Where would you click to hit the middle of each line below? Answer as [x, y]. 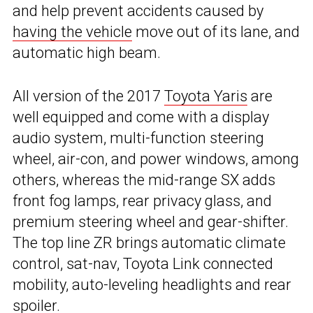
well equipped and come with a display [141, 117]
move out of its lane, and [216, 32]
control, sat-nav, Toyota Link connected [143, 264]
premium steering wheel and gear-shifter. [151, 222]
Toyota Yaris [206, 96]
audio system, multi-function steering [138, 138]
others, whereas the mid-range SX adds [144, 180]
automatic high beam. [87, 53]
